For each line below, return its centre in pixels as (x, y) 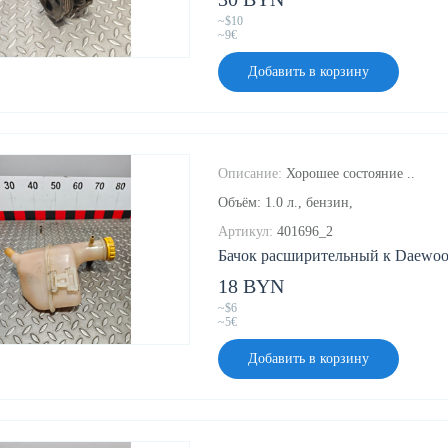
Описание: (250, 174)
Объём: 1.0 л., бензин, (285, 203)
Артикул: (245, 232)
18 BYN (251, 286)
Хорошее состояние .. (350, 174)
